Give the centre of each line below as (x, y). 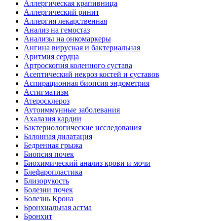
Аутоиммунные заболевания (72, 110)
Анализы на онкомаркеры (67, 39)
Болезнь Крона (49, 199)
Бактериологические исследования (83, 128)
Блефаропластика (53, 172)
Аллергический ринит (61, 12)
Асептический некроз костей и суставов (92, 74)
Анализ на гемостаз (57, 30)
